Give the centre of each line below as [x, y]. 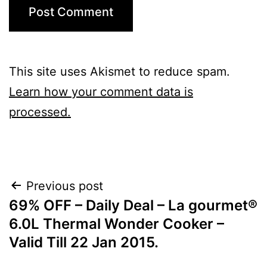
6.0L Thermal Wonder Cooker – [117, 223]
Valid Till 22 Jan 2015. [84, 242]
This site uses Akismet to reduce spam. [119, 71]
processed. [40, 112]
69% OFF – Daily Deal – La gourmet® [133, 205]
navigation [60, 216]
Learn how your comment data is [101, 91]
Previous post [65, 186]
